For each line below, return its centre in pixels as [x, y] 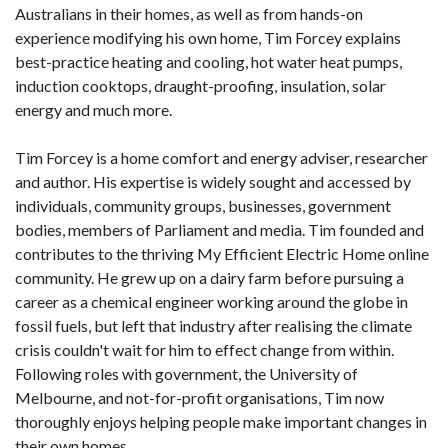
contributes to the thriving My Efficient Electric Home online [222, 253]
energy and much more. [93, 109]
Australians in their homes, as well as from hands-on [189, 13]
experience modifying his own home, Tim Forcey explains [208, 37]
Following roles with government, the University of [186, 373]
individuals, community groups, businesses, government [203, 205]
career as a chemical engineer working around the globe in [211, 301]
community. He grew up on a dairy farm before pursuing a [209, 277]
